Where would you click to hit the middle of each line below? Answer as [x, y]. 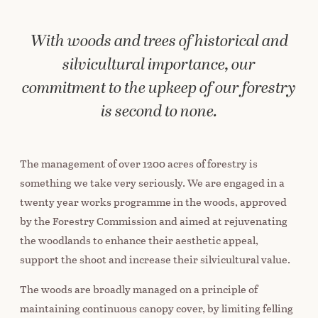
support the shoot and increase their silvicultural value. [155, 259]
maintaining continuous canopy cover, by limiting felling [157, 308]
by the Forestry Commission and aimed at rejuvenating [154, 221]
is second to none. [159, 113]
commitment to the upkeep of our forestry [159, 89]
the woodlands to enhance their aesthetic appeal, [139, 240]
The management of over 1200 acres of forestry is [139, 163]
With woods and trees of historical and [159, 42]
